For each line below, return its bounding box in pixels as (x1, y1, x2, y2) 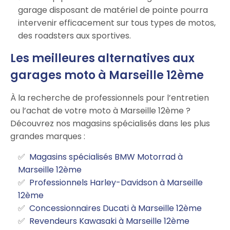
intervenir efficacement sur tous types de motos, (18, 16, 216, 29)
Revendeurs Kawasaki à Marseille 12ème (29, 215, 189, 227)
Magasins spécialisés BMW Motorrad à (29, 150, 183, 163)
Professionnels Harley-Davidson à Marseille (29, 176, 203, 188)
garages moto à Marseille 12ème (10, 67, 204, 83)
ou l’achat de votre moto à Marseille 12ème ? (10, 104, 190, 117)
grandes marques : (10, 130, 85, 142)
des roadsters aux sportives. (18, 29, 131, 42)
